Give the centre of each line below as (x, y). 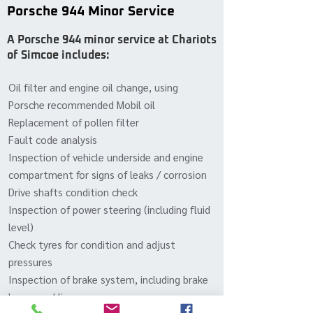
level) (21, 227)
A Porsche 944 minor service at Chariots (112, 40)
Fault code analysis (53, 139)
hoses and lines (44, 297)
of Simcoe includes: (58, 55)
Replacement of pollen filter (74, 122)
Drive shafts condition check (73, 192)
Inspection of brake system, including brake (108, 279)
